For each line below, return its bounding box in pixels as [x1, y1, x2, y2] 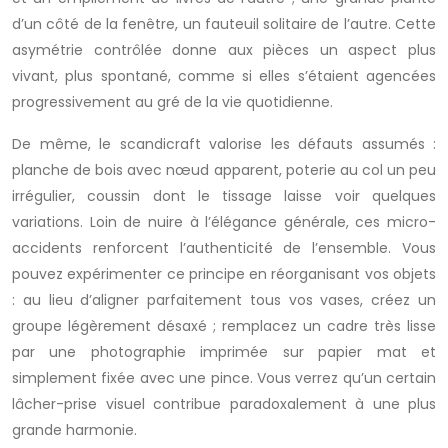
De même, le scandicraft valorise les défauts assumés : [12, 134, 436, 154]
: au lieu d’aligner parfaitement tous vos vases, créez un [12, 290, 436, 310]
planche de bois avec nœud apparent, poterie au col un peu [12, 160, 436, 180]
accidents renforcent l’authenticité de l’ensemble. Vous [12, 238, 436, 258]
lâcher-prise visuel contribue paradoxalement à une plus [12, 394, 436, 414]
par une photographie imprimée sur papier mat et [12, 342, 436, 362]
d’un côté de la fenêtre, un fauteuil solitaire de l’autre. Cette [12, 14, 436, 34]
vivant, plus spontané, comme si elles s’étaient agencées [12, 66, 436, 86]
